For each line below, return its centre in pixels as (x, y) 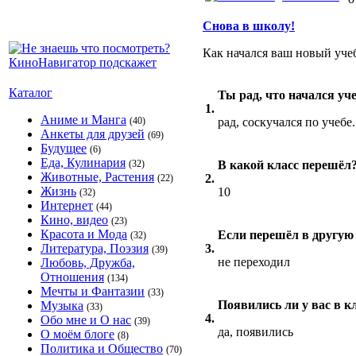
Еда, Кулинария (83, 163)
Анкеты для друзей (93, 134)
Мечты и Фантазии (93, 291)
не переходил (254, 262)
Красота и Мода (84, 234)
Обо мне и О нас (86, 320)
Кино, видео (74, 220)
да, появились (255, 332)
